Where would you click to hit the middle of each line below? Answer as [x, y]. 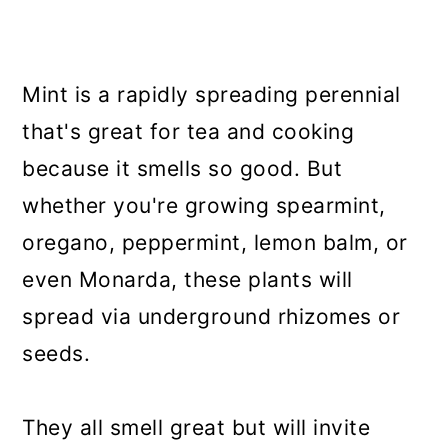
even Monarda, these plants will [187, 279]
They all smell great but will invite [196, 427]
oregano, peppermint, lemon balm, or [215, 242]
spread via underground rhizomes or [211, 316]
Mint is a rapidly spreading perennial [211, 94]
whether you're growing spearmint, [204, 205]
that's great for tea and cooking [188, 131]
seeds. [56, 353]
